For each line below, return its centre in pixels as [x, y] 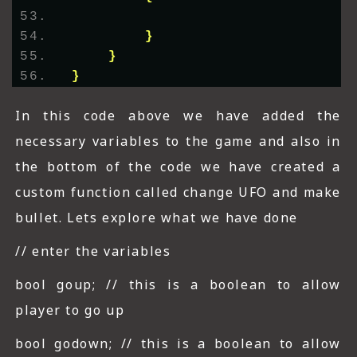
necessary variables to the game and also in [178, 141]
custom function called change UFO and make [178, 192]
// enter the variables [93, 251]
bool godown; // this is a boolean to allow [178, 344]
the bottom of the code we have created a [178, 167]
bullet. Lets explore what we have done [157, 218]
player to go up [70, 310]
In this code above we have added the [178, 116]
